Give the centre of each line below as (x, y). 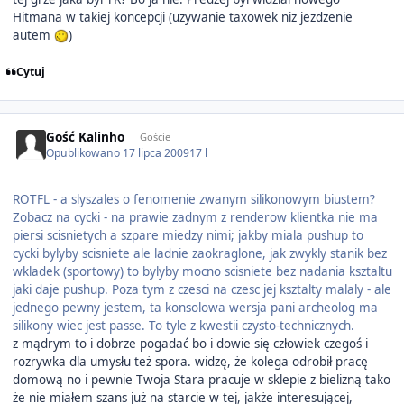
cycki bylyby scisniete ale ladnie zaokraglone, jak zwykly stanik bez (199, 254)
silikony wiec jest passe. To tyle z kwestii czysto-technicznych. (183, 326)
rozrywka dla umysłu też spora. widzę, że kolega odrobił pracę (190, 362)
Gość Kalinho (86, 137)
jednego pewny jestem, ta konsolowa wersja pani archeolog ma (195, 308)
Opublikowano (85, 153)
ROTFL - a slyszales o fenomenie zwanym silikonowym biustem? (193, 200)
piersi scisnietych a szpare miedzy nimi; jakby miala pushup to (188, 236)
